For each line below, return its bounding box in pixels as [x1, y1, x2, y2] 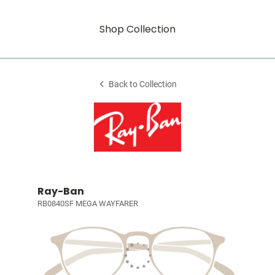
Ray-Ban [37, 184, 84, 198]
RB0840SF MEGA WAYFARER [37, 199, 138, 208]
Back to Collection [109, 79, 177, 90]
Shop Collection [99, 21, 176, 36]
